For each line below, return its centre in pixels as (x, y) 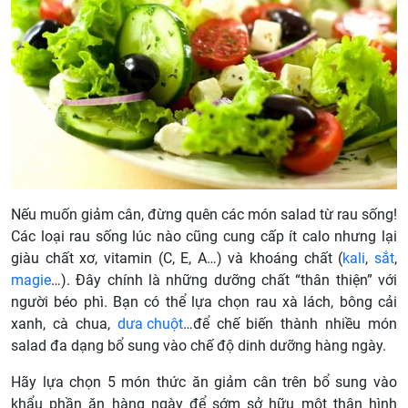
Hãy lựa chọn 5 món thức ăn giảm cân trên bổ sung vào (204, 382)
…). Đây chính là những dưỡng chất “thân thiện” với (224, 280)
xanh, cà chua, (64, 323)
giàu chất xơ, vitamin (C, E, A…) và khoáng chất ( (177, 258)
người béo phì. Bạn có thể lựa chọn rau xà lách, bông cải (204, 301)
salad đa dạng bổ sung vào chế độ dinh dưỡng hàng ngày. (199, 345)
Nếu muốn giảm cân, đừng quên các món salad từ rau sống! (204, 214)
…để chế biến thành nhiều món (290, 323)
